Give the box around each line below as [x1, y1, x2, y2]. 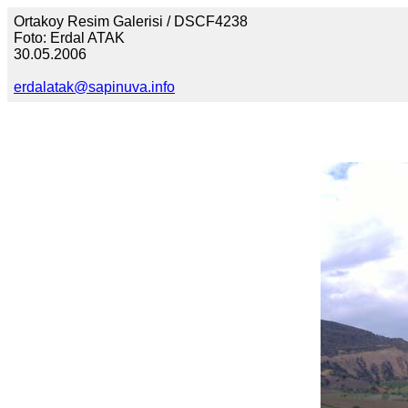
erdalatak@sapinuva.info [14, 79, 175, 95]
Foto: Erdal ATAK [14, 30, 125, 46]
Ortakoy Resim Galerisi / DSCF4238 [14, 14, 248, 29]
